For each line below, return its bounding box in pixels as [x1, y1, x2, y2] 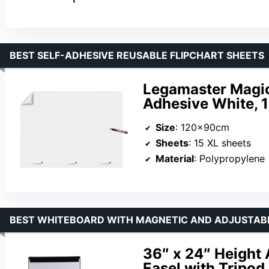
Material [156, 152, 194, 165]
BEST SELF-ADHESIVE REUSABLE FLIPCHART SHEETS [10, 49, 264, 62]
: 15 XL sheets [189, 136, 251, 149]
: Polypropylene [194, 152, 265, 165]
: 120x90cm [175, 121, 229, 133]
